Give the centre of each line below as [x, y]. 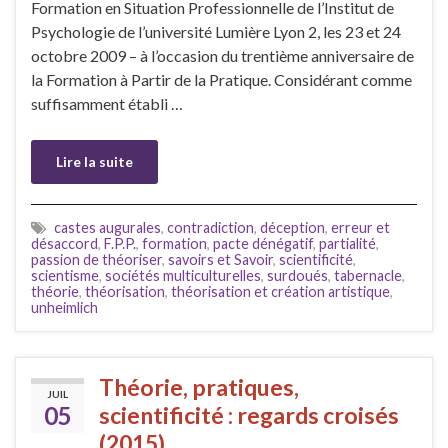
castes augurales [107, 227]
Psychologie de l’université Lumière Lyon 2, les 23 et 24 [216, 31]
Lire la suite [94, 161]
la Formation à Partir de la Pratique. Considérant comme [221, 79]
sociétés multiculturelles [183, 275]
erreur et [360, 227]
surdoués [297, 275]
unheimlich [64, 307]
